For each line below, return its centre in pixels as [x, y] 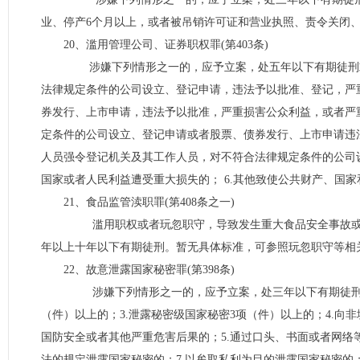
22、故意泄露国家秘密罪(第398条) [149, 270]
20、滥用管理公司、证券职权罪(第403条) [166, 45]
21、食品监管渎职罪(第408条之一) [149, 202]
